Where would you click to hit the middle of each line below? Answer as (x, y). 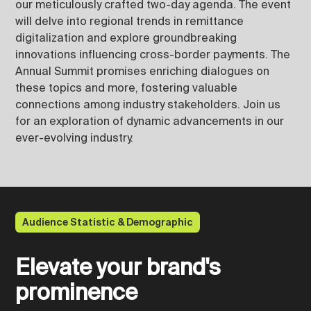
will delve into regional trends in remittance (130, 21)
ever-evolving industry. (75, 137)
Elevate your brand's (118, 267)
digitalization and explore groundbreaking (126, 37)
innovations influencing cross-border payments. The (153, 54)
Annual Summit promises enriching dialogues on (143, 71)
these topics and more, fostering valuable (127, 87)
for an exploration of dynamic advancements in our (150, 121)
